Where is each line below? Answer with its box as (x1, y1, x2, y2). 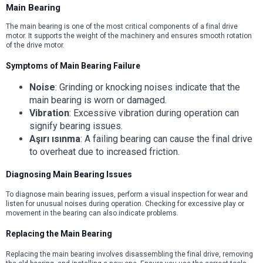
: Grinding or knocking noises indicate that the (55, 82, 240, 93)
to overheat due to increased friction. (29, 146, 180, 158)
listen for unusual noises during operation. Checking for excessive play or (6, 200, 244, 208)
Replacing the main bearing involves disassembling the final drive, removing (6, 249, 253, 258)
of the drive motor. (6, 41, 65, 49)
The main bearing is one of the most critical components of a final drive (6, 22, 238, 31)
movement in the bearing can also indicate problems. (6, 209, 178, 218)
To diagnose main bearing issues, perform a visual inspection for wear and (6, 190, 248, 199)
